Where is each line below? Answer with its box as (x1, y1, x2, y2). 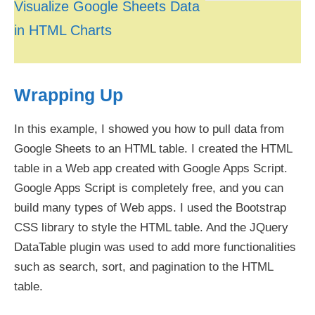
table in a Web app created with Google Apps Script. (14, 161, 288, 175)
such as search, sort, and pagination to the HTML (14, 259, 273, 274)
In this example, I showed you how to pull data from (14, 122, 284, 136)
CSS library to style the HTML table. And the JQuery (14, 220, 288, 234)
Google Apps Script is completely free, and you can (14, 181, 283, 195)
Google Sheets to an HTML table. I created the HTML (14, 141, 292, 155)
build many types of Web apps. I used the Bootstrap (14, 200, 286, 214)
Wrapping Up (14, 84, 123, 105)
